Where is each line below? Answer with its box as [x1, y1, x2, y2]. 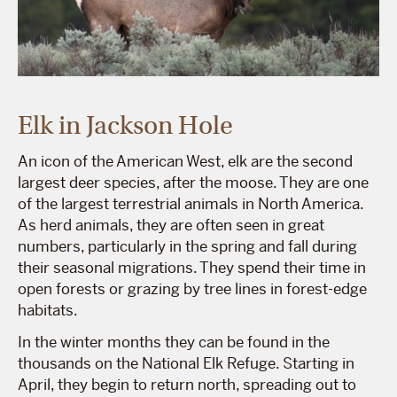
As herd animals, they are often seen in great [18, 214, 324, 235]
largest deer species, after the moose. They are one [18, 172, 369, 192]
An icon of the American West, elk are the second [18, 151, 353, 171]
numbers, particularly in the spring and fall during [18, 236, 357, 256]
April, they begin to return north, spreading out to [18, 374, 356, 394]
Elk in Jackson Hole [18, 109, 233, 141]
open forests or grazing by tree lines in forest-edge [18, 278, 367, 299]
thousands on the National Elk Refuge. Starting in [18, 353, 354, 373]
